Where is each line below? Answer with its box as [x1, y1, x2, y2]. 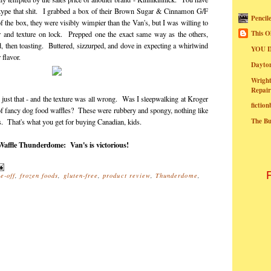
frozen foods [19, 171, 59, 180]
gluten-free [63, 171, 99, 180]
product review [103, 171, 151, 180]
